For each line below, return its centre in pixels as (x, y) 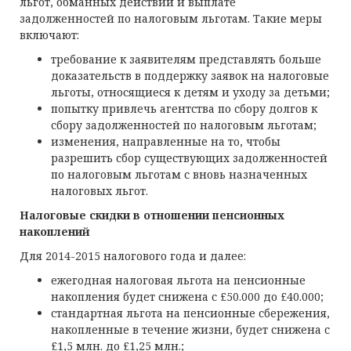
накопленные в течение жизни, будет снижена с (190, 329)
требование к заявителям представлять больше (186, 59)
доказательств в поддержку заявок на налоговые (190, 76)
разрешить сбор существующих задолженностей (189, 158)
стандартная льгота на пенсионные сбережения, (190, 313)
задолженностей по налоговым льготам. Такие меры (171, 18)
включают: (49, 35)
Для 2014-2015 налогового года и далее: (133, 256)
